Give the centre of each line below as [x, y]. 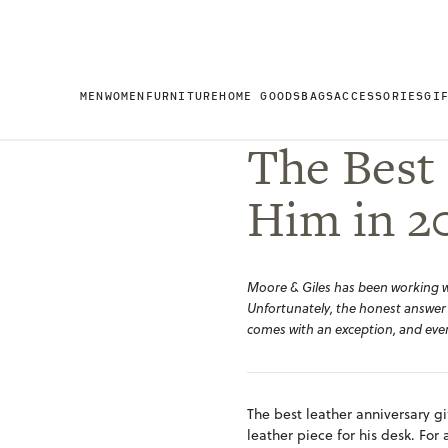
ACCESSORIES [379, 96]
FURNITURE [182, 96]
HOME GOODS [260, 96]
